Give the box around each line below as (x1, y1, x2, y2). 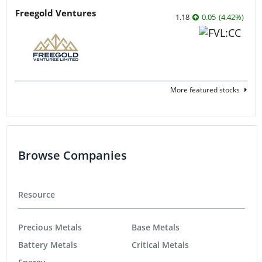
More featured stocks (170, 84, 240, 95)
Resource (18, 188, 55, 200)
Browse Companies (18, 147, 127, 163)
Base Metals (132, 222, 180, 233)
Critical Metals (132, 239, 189, 251)
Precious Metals (18, 222, 82, 233)
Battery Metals (18, 239, 77, 251)
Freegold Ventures (15, 6, 96, 19)
